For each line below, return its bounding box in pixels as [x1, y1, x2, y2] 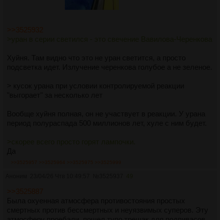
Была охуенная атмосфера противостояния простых [7, 196, 185, 205]
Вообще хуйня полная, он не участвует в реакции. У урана [7, 110, 205, 118]
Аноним [5, 173, 27, 180]
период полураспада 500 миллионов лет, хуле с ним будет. [7, 119, 207, 127]
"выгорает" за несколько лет [7, 91, 103, 99]
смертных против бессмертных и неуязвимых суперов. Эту [7, 206, 208, 214]
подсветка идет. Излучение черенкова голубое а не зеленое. [7, 63, 212, 71]
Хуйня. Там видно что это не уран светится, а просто [7, 54, 186, 62]
